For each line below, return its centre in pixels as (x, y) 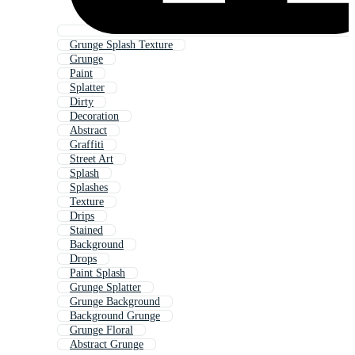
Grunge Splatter (105, 288)
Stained (86, 231)
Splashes (89, 188)
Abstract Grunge (107, 345)
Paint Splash (97, 273)
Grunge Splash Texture (121, 45)
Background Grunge (115, 316)
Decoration (94, 116)
